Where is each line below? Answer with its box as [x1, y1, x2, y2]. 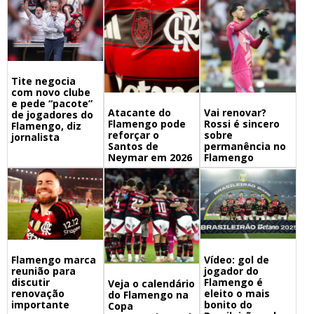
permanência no [204, 139, 287, 153]
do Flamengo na [107, 288, 189, 302]
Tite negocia [11, 74, 76, 88]
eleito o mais [204, 287, 271, 301]
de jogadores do [11, 108, 93, 122]
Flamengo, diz [11, 119, 81, 133]
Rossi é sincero [204, 117, 280, 131]
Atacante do [107, 106, 171, 120]
